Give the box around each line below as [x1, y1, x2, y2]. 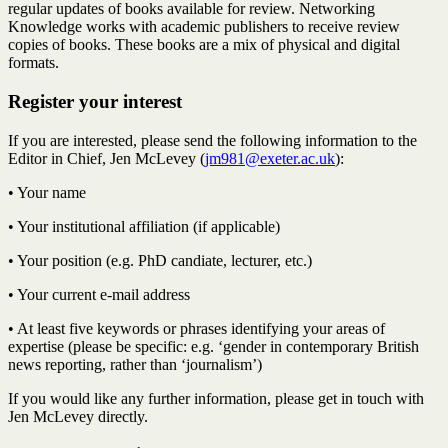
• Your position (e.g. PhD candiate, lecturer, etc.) [8, 251, 312, 269]
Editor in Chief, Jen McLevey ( [8, 149, 205, 167]
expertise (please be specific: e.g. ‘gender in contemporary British [8, 337, 419, 355]
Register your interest [8, 91, 182, 113]
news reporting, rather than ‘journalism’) [8, 355, 262, 373]
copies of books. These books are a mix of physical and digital [8, 36, 400, 54]
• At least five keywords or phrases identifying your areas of [8, 319, 385, 337]
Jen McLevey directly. [8, 407, 148, 425]
